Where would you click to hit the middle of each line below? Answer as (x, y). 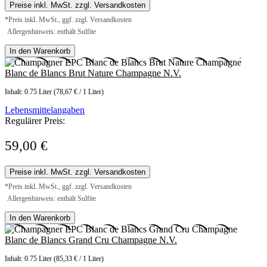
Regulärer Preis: (35, 121)
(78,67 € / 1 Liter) (79, 92)
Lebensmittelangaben (45, 110)
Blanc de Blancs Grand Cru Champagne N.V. (91, 240)
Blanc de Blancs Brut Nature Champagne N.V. (93, 73)
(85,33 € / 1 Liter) (79, 259)
